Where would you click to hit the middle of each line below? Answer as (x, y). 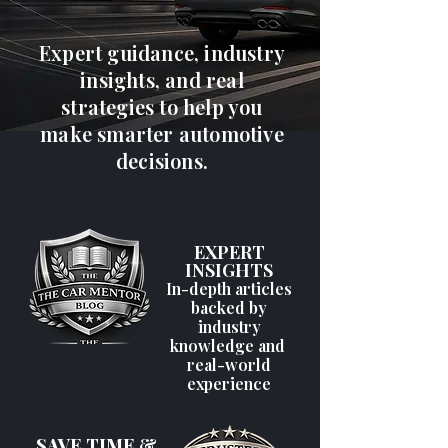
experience (229, 383)
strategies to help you (162, 106)
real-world (229, 364)
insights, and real (162, 79)
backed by (229, 307)
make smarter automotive (162, 133)
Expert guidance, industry (162, 52)
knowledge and (229, 345)
